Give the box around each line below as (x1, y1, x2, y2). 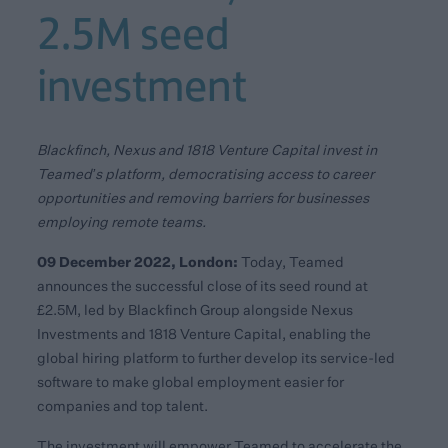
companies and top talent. (37, 398, 209, 414)
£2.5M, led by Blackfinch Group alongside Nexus (37, 302, 354, 318)
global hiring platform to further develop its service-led (37, 350, 396, 366)
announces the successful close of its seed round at (37, 278, 369, 294)
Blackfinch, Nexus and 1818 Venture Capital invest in (37, 142, 378, 158)
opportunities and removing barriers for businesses (37, 190, 370, 206)
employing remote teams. (37, 214, 207, 230)
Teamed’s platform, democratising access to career (37, 166, 375, 182)
